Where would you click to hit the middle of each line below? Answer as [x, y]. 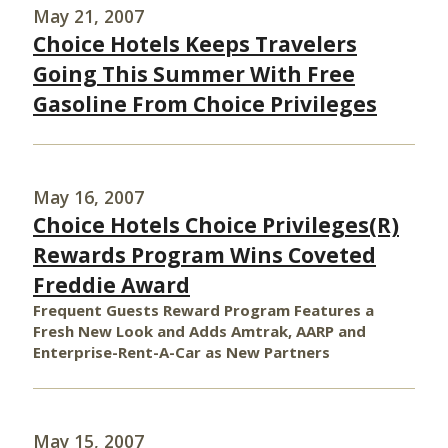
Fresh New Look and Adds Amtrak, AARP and [199, 331]
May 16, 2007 [88, 197]
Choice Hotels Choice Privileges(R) [216, 225]
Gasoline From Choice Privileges [205, 104]
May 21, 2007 [88, 16]
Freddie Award [111, 285]
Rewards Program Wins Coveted [204, 255]
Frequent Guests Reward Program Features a [203, 310]
